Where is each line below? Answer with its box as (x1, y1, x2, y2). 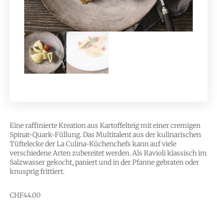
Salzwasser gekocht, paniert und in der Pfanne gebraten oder (10, 158, 199, 167)
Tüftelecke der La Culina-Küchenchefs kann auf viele (10, 139, 176, 149)
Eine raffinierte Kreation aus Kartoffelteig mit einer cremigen (10, 121, 201, 130)
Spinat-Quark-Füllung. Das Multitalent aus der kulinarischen (10, 130, 201, 139)
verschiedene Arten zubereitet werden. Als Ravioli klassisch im (10, 149, 207, 158)
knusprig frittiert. (10, 167, 64, 176)
